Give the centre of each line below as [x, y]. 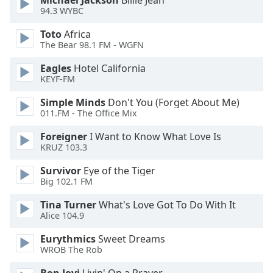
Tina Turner [68, 205]
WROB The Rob [71, 250]
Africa [76, 34]
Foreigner [64, 136]
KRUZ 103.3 [64, 147]
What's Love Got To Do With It [166, 205]
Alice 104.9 [62, 216]
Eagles [56, 68]
